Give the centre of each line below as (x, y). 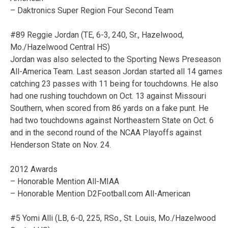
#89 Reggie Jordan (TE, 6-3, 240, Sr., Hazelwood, (97, 35)
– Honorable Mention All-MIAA (65, 181)
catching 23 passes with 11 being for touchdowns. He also (114, 83)
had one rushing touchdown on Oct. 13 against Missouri (108, 96)
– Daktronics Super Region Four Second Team (92, 10)
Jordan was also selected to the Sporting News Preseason (116, 59)
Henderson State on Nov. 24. (61, 145)
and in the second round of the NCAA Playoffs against (106, 132)
